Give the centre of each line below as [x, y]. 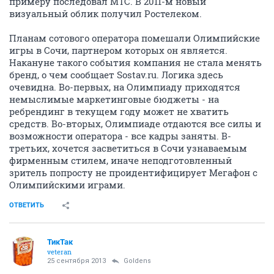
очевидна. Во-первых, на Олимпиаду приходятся [125, 87]
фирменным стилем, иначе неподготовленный [120, 160]
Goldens [137, 261]
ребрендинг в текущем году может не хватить [119, 111]
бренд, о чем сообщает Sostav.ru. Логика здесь [116, 75]
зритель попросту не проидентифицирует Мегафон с [133, 172]
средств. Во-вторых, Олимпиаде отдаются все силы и [135, 124]
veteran [59, 252]
